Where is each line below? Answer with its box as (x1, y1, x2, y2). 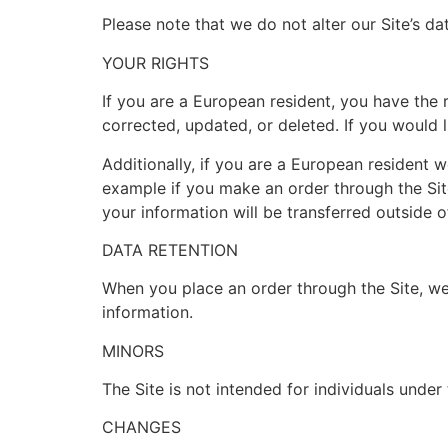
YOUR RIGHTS (102, 52, 209, 73)
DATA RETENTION (102, 239, 238, 260)
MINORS (102, 340, 164, 361)
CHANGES (102, 417, 181, 438)
